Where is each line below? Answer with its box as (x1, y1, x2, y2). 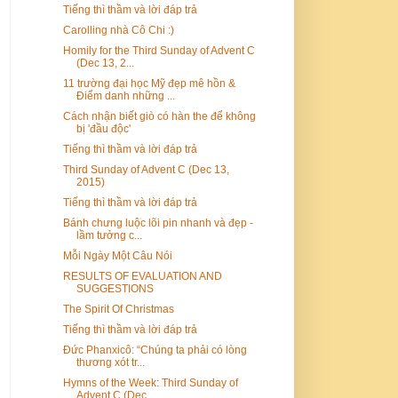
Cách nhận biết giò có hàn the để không (62, 109, 256, 123)
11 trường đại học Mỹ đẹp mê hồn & (62, 76, 235, 90)
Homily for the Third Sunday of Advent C (62, 44, 255, 57)
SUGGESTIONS (76, 282, 154, 295)
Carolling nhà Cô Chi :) (62, 23, 174, 36)
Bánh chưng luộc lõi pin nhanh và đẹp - (62, 216, 253, 229)
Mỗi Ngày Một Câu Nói (62, 249, 172, 262)
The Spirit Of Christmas (62, 302, 174, 315)
